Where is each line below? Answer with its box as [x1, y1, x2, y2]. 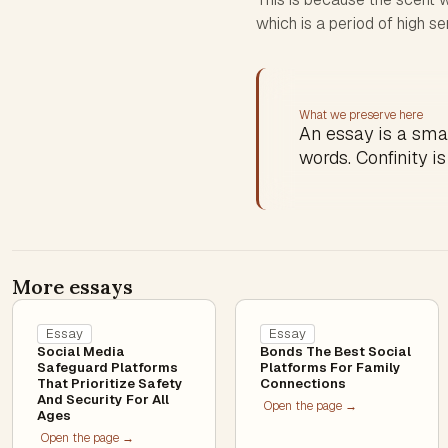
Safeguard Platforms [37, 359, 178, 376]
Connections [260, 375, 347, 392]
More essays [12, 274, 133, 299]
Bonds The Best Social [260, 343, 412, 360]
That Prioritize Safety [37, 375, 183, 392]
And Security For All [37, 391, 169, 408]
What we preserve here [299, 107, 423, 123]
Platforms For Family [260, 359, 402, 376]
